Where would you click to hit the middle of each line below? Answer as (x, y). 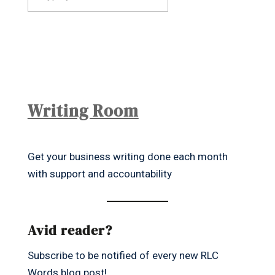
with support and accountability (99, 174)
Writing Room (83, 111)
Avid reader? (70, 230)
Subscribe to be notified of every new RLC (123, 256)
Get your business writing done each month (127, 157)
